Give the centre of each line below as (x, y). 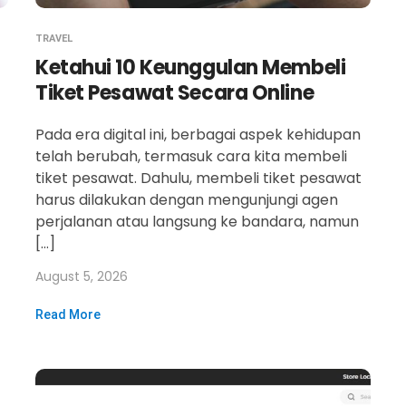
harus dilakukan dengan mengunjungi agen (187, 200)
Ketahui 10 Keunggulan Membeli (191, 68)
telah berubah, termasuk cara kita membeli (191, 156)
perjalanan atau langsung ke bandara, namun (197, 222)
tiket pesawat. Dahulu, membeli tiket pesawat (198, 178)
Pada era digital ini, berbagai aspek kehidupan (198, 135)
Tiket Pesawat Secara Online (175, 93)
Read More (68, 314)
